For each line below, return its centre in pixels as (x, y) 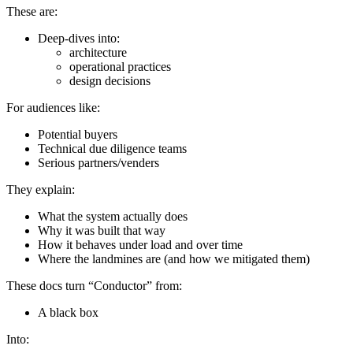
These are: (32, 11)
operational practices (120, 66)
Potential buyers (78, 134)
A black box (68, 312)
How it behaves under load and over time (140, 244)
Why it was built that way (102, 230)
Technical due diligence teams (112, 148)
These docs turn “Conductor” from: (94, 285)
